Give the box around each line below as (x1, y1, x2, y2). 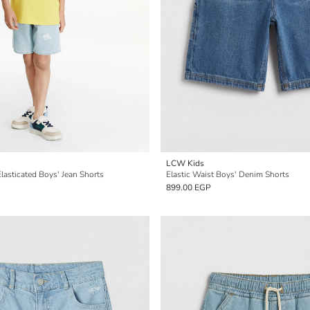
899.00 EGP (166, 182, 211, 193)
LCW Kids (166, 158, 204, 169)
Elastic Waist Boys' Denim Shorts (166, 169, 289, 180)
